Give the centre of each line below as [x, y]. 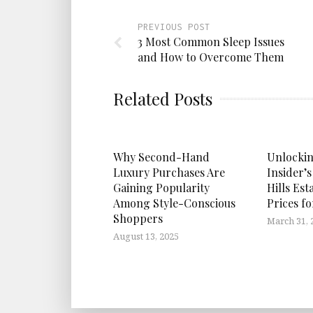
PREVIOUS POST [174, 27]
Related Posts [163, 98]
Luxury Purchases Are [169, 172]
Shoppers [138, 218]
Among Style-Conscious [174, 203]
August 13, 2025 [146, 236]
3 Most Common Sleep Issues [211, 41]
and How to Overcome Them [211, 57]
